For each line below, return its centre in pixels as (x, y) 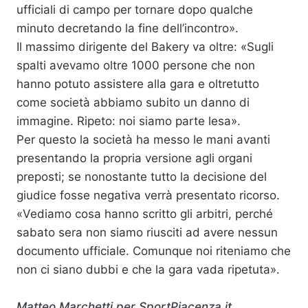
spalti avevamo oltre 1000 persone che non (136, 65)
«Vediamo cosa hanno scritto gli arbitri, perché (145, 214)
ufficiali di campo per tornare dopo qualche (135, 10)
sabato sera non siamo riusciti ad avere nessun (147, 232)
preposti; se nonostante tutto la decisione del (142, 177)
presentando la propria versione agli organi (134, 158)
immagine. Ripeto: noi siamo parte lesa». (129, 121)
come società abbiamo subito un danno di (133, 102)
